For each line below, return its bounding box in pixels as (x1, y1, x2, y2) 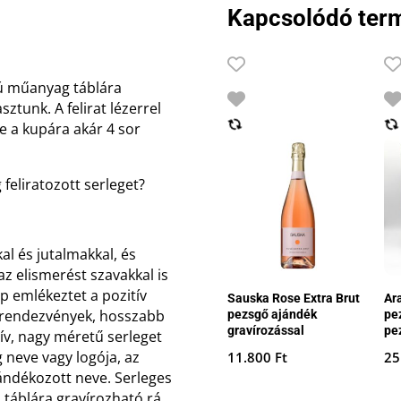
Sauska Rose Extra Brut (226, 290, 360, 305)
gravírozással (226, 322, 304, 337)
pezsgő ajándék (226, 306, 317, 321)
